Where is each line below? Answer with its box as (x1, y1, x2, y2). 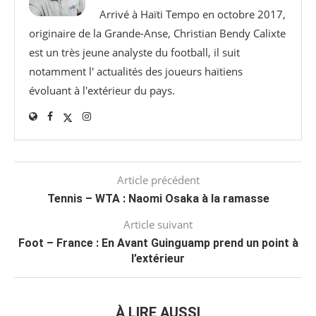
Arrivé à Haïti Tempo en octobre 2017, (99, 7, 286, 22)
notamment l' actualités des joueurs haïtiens (29, 64, 243, 79)
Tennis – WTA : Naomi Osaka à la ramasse (47, 192, 269, 206)
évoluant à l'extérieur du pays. (29, 83, 175, 98)
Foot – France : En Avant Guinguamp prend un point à (18, 236, 298, 250)
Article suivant (123, 217, 193, 232)
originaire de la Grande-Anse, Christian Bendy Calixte (29, 26, 286, 41)
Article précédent (116, 173, 200, 188)
